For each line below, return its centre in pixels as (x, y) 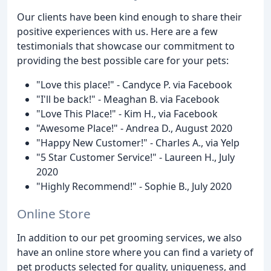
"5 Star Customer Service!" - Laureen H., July (135, 158)
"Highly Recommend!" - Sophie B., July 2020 (134, 187)
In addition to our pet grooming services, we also (129, 238)
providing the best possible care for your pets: (123, 61)
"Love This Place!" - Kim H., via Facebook (127, 114)
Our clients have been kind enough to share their (129, 17)
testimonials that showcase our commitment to (126, 46)
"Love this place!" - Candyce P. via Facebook (134, 85)
